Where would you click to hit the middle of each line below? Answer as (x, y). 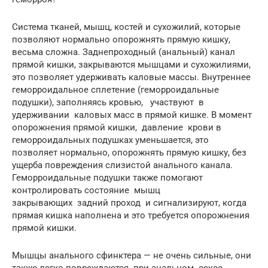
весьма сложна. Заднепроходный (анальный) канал (124, 52)
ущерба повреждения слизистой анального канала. (122, 165)
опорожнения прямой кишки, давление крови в (117, 127)
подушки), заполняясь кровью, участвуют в (108, 102)
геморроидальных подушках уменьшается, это (110, 140)
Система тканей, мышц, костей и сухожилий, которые (126, 27)
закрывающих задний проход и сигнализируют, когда (129, 202)
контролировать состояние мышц (86, 190)
